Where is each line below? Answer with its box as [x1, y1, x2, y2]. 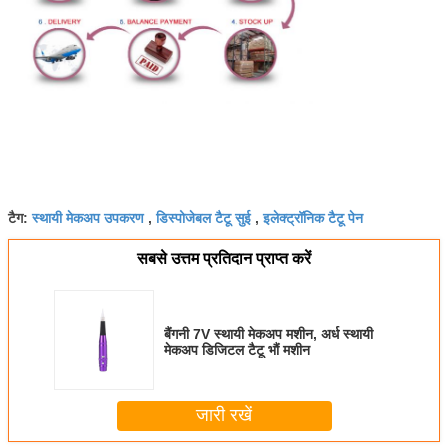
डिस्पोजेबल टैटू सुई [156, 206, 251, 227]
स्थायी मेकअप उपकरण [32, 206, 144, 227]
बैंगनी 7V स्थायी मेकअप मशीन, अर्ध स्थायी [164, 325, 373, 342]
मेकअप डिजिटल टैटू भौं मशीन [164, 341, 310, 358]
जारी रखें [196, 405, 252, 425]
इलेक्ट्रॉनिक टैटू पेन [263, 206, 363, 227]
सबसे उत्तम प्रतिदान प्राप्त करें [137, 249, 311, 267]
